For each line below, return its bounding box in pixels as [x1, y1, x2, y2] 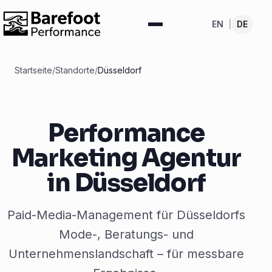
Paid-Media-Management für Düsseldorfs [7, 208, 245, 222]
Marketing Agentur [11, 143, 242, 174]
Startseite [15, 65, 52, 75]
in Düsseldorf [47, 168, 206, 199]
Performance [48, 118, 205, 149]
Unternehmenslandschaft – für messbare [8, 246, 244, 261]
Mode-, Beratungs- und [59, 227, 194, 242]
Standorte [55, 65, 95, 75]
